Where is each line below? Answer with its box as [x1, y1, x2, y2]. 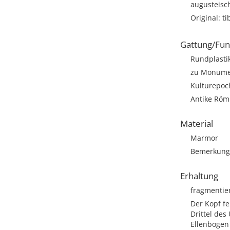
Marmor [190, 133, 218, 143]
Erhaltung [180, 170, 218, 182]
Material [180, 118, 213, 129]
